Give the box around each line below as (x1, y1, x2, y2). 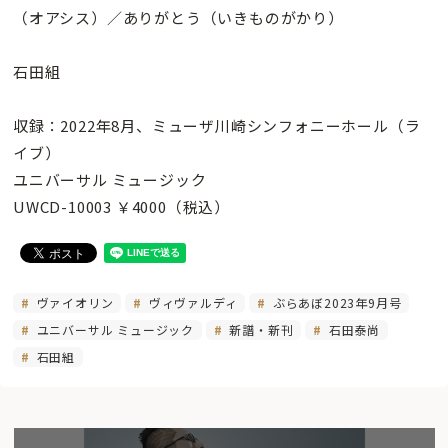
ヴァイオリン (32, 294, 114, 312)
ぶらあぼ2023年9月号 (269, 294, 402, 312)
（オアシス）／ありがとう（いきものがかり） (13, 7, 344, 29)
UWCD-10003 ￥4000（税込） (13, 196, 231, 218)
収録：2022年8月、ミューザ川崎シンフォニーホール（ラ (13, 115, 421, 137)
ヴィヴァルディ (145, 294, 238, 312)
